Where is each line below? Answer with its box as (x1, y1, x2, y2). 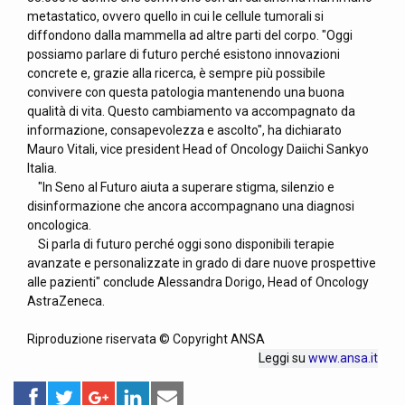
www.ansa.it (308, 351, 378, 365)
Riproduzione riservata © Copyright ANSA (27, 332, 265, 346)
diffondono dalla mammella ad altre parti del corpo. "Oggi (27, 28, 353, 42)
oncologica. (27, 218, 91, 232)
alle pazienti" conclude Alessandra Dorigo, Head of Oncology (27, 275, 369, 289)
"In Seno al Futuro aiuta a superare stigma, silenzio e (27, 180, 334, 194)
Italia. (27, 161, 57, 175)
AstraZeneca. (27, 294, 105, 308)
